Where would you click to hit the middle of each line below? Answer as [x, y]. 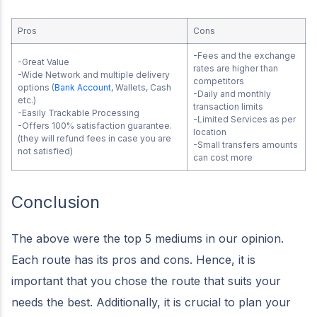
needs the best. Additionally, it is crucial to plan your [151, 302]
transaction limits [228, 106]
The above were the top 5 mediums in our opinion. [148, 238]
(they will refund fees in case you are [94, 138]
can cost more [223, 157]
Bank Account [83, 87]
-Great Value [44, 62]
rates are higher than [236, 68]
